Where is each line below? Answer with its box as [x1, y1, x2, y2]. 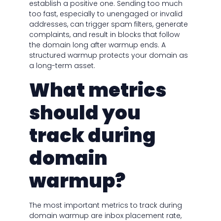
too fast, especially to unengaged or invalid [29, 9, 183, 19]
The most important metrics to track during [29, 200, 182, 211]
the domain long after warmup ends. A [29, 40, 166, 50]
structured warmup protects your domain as [29, 50, 188, 61]
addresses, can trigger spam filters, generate [29, 19, 188, 30]
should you [29, 100, 141, 126]
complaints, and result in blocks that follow [29, 30, 180, 40]
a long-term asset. [29, 61, 95, 71]
